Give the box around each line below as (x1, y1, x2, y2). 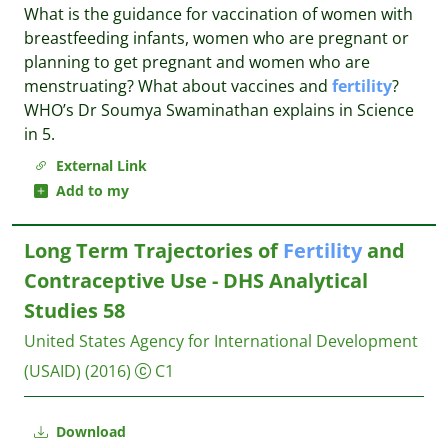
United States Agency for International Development (24, 330, 418, 352)
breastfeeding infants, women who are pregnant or (24, 27, 409, 49)
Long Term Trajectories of (24, 237, 283, 264)
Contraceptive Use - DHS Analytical (24, 267, 368, 294)
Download (52, 422, 126, 441)
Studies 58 (24, 297, 125, 324)
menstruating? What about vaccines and (24, 75, 332, 97)
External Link (48, 156, 147, 175)
